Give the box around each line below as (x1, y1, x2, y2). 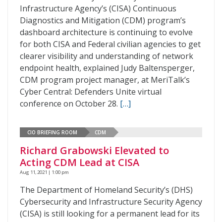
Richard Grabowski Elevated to (20, 144, 169, 157)
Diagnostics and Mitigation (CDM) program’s (20, 15, 186, 26)
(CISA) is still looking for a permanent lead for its (20, 208, 200, 219)
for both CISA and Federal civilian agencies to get (20, 39, 201, 50)
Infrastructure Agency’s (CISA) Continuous (20, 3, 176, 14)
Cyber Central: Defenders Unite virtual (20, 86, 162, 97)
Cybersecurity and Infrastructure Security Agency (20, 196, 202, 207)
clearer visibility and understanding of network (20, 51, 193, 61)
